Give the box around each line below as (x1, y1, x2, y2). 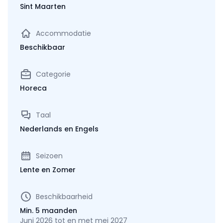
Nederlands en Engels (20, 123, 99, 134)
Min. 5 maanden (20, 205, 77, 216)
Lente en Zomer (20, 164, 76, 175)
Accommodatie (36, 28, 91, 38)
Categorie (36, 69, 71, 79)
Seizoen (36, 150, 63, 161)
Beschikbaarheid (36, 191, 93, 202)
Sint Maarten (20, 1, 66, 11)
